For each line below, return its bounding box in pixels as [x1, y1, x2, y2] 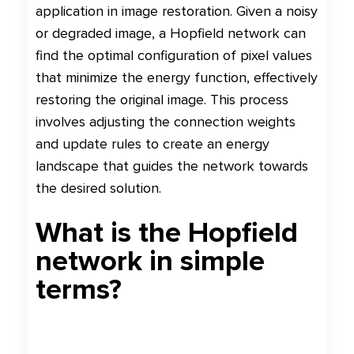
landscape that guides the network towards [36, 157, 308, 175]
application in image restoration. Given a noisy [36, 2, 318, 20]
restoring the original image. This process [36, 91, 288, 108]
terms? [36, 273, 122, 307]
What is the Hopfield [36, 216, 298, 250]
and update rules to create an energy [36, 135, 269, 153]
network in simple [36, 244, 265, 278]
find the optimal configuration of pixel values [36, 47, 312, 64]
